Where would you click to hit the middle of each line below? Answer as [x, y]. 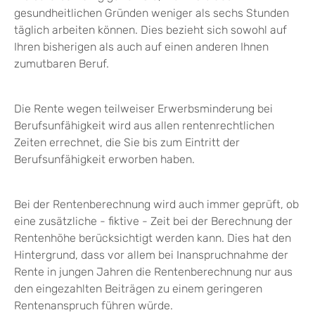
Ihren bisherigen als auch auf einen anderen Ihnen [141, 47]
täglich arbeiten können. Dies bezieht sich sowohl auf [150, 30]
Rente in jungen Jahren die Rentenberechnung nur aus [153, 272]
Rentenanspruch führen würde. [94, 306]
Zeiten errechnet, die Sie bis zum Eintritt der [127, 143]
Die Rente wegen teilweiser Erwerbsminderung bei [143, 109]
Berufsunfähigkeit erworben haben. [104, 160]
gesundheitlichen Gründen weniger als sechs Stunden [152, 13]
